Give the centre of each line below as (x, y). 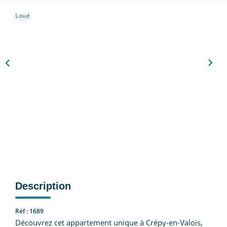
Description (43, 186)
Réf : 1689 (29, 211)
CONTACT (113, 40)
